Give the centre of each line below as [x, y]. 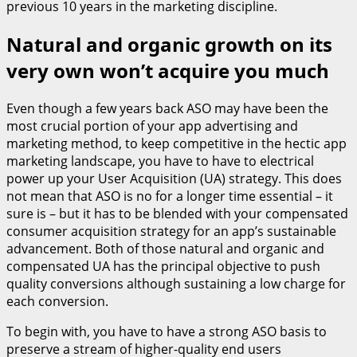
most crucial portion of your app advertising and [152, 126]
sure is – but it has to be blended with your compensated [177, 214]
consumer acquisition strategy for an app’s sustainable [171, 231]
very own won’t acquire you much [168, 71]
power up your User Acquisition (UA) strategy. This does [174, 179]
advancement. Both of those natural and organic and [165, 249]
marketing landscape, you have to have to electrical [160, 161]
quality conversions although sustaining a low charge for [176, 284]
